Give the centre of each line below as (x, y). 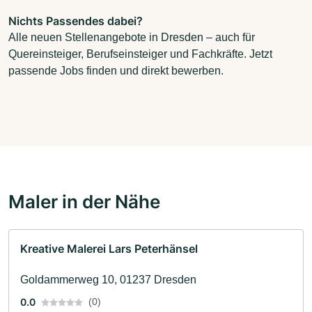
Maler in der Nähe (84, 201)
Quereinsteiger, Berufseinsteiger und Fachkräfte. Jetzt (140, 54)
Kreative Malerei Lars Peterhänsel (109, 248)
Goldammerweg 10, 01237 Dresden (108, 279)
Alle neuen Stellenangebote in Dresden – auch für (132, 37)
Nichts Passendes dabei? (76, 21)
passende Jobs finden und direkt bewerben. (116, 70)
